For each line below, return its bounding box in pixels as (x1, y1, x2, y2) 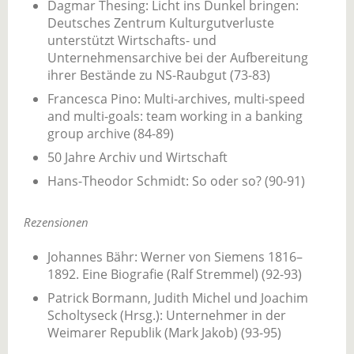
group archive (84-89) (47, 125, 174, 142)
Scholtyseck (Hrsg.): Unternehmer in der (47, 307, 286, 324)
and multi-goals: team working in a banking (47, 107, 303, 125)
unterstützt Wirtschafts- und (47, 32, 217, 49)
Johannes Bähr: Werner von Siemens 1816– (47, 248, 303, 265)
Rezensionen (24, 214, 88, 230)
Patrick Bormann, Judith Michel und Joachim (47, 289, 308, 307)
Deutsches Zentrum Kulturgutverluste (47, 14, 274, 32)
